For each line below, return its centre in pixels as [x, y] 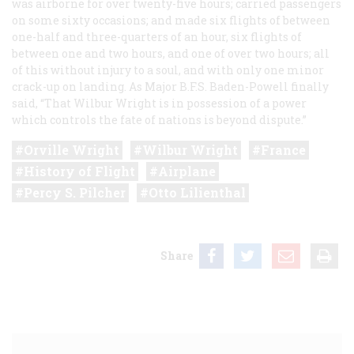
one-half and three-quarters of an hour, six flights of [157, 36]
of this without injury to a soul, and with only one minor [168, 70]
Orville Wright [72, 149]
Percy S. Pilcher [75, 192]
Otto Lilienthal [197, 192]
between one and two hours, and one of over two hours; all [171, 53]
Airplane [187, 171]
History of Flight [79, 171]
